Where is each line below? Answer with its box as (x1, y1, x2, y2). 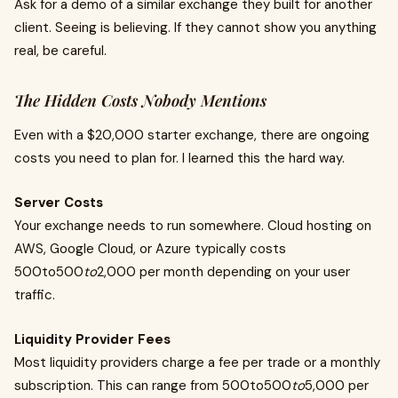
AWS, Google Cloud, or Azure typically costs (14, 240, 286, 258)
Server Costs (14, 194, 103, 211)
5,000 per (305, 377, 369, 394)
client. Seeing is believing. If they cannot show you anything (14, 19, 377, 36)
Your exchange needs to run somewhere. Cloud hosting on (14, 217, 371, 235)
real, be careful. (14, 42, 107, 60)
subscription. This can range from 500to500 (14, 377, 291, 394)
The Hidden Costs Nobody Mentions (14, 90, 267, 111)
